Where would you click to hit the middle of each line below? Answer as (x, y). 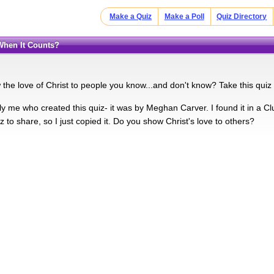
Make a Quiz (131, 17)
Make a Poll (184, 17)
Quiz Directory (242, 17)
